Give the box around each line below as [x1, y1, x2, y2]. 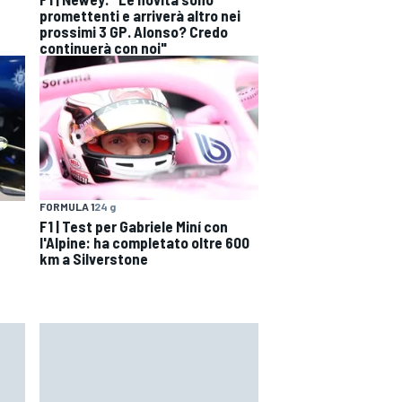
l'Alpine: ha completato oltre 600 [39, 233, 249, 252]
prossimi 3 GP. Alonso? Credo [39, 22, 228, 40]
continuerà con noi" [39, 38, 167, 57]
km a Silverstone [39, 249, 148, 268]
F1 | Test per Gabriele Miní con [39, 217, 228, 236]
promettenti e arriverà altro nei [39, 5, 240, 24]
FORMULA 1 [39, 200, 94, 214]
